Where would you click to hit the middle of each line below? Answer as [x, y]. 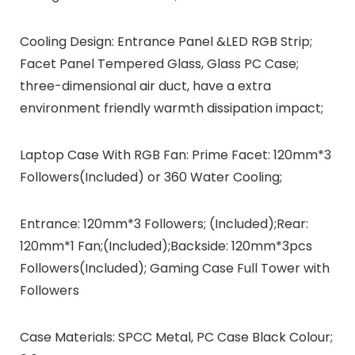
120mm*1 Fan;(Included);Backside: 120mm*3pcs [166, 246]
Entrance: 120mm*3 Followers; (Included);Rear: [164, 224]
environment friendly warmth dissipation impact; [171, 109]
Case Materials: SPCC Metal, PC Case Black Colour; [176, 338]
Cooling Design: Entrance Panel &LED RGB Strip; [166, 42]
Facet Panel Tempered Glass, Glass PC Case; [159, 64]
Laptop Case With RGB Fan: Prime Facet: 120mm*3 [175, 155]
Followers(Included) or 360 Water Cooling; [151, 177]
